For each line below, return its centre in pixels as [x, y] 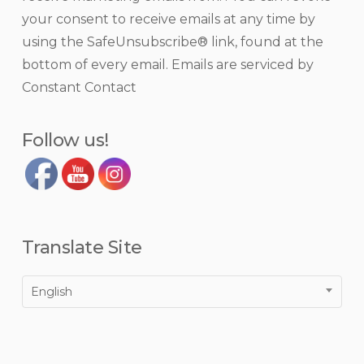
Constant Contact [79, 87]
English [51, 292]
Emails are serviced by [242, 65]
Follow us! [65, 140]
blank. [39, 117]
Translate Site [82, 247]
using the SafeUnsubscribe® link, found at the [172, 42]
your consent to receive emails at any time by [168, 19]
